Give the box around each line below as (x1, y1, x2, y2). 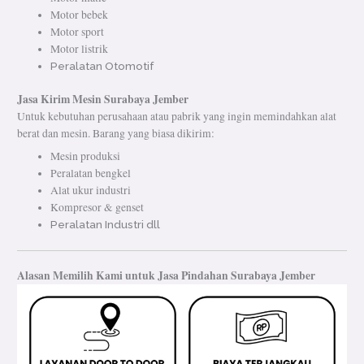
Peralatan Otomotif (50, 58, 154, 72)
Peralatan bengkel (50, 166, 132, 181)
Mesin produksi (50, 149, 121, 164)
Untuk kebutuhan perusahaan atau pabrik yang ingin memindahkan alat (17, 109, 337, 124)
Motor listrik (50, 41, 109, 56)
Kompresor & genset (50, 200, 145, 215)
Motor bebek (50, 6, 109, 22)
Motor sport (50, 24, 105, 39)
